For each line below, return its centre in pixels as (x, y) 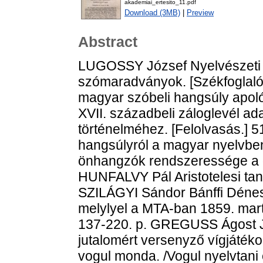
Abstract (108, 42)
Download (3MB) (152, 13)
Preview (200, 13)
